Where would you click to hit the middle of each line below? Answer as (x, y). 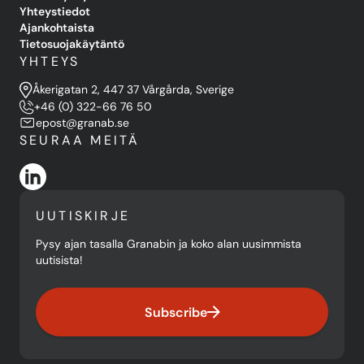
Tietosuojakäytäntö (72, 43)
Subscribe (175, 312)
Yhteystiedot (55, 11)
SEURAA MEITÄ (80, 141)
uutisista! (59, 260)
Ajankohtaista (57, 27)
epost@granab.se (82, 123)
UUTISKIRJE (83, 216)
